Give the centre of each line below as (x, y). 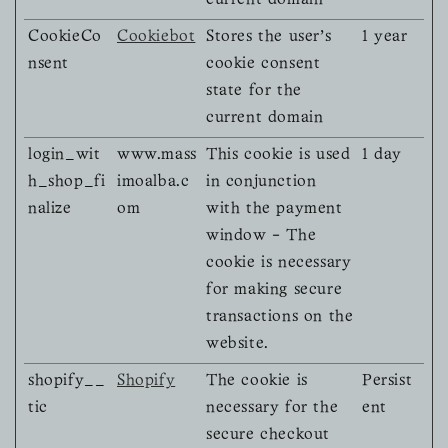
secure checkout (268, 435)
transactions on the (280, 317)
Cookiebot (156, 37)
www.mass (157, 155)
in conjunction (261, 182)
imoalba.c (153, 182)
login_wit (64, 155)
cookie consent (263, 64)
